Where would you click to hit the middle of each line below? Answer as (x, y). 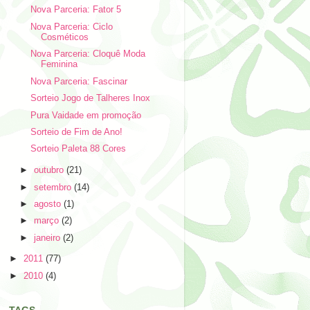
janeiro (49, 238)
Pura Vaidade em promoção (86, 115)
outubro (51, 171)
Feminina (60, 65)
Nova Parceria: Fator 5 (76, 10)
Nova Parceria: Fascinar (79, 81)
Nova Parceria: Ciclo (72, 27)
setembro (54, 187)
